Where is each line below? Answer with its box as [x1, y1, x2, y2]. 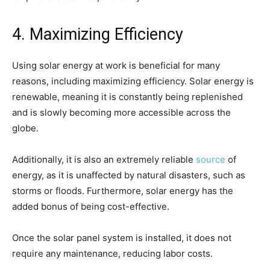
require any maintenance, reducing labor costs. [12, 247, 213, 259]
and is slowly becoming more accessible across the [12, 106, 231, 118]
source [196, 153, 225, 165]
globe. [12, 122, 39, 134]
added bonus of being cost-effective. [12, 200, 169, 212]
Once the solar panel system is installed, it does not [12, 231, 231, 243]
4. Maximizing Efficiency [12, 24, 183, 44]
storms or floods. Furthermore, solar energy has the [12, 184, 233, 196]
